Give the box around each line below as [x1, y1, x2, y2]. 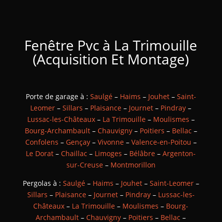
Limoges [95, 149, 122, 158]
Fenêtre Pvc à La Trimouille [24, 36, 198, 55]
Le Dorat [26, 149, 54, 158]
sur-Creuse [66, 160, 103, 169]
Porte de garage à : [25, 92, 90, 101]
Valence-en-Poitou [131, 137, 191, 147]
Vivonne [97, 137, 124, 147]
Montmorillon [110, 160, 156, 169]
